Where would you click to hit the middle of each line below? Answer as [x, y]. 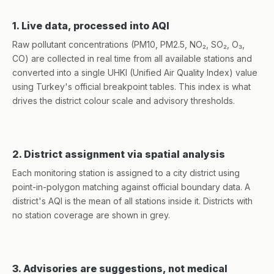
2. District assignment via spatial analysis [119, 154]
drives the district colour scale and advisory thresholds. [124, 101]
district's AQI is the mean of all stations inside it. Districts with [132, 201]
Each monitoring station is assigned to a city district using [126, 173]
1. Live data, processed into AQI [91, 26]
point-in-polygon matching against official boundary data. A [131, 187]
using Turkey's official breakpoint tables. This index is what [131, 87]
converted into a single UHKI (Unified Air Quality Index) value [135, 72]
